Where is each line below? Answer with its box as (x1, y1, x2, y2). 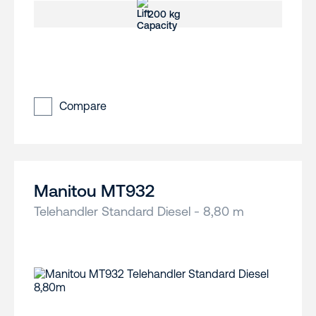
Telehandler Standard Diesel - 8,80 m (34, 204, 244, 219)
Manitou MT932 (34, 181, 154, 201)
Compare (59, 99, 107, 113)
